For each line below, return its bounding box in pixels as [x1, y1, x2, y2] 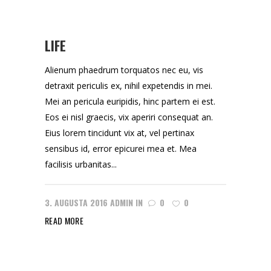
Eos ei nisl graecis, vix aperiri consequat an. [45, 111, 213, 123]
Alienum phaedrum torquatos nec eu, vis [45, 64, 203, 76]
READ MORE [45, 214, 84, 227]
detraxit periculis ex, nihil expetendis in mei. [45, 80, 212, 91]
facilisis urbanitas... [45, 158, 117, 170]
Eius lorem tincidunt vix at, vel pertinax [45, 127, 194, 139]
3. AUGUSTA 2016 [45, 196, 108, 209]
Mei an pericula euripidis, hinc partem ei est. [45, 96, 215, 107]
